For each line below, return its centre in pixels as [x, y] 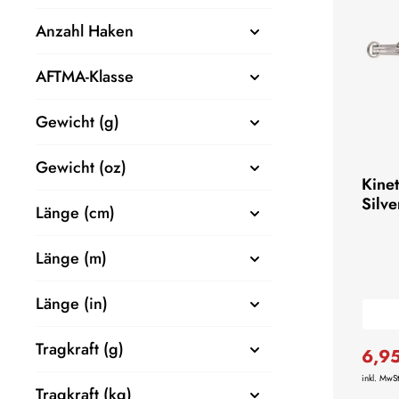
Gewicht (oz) [81, 167]
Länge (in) [72, 303]
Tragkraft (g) [80, 349]
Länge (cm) [75, 212]
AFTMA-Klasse [85, 76]
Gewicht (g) [77, 122]
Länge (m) [71, 258]
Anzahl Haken [85, 31]
